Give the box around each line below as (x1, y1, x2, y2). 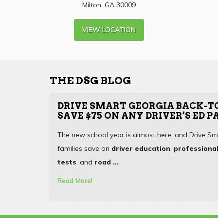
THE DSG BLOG (50, 74, 131, 87)
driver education (111, 144, 170, 153)
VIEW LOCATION (82, 25, 136, 35)
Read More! (57, 176, 92, 185)
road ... (94, 158, 119, 167)
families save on (57, 144, 111, 153)
